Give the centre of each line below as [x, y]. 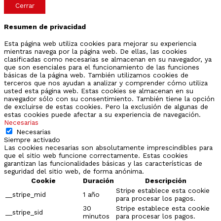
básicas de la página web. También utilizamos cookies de [96, 75]
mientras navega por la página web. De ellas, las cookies [95, 52]
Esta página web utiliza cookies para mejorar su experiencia [100, 44]
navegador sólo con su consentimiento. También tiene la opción [109, 99]
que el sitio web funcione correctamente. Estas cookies [96, 156]
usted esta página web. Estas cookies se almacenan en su [99, 91]
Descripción [166, 181]
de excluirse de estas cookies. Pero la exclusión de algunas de [106, 107]
